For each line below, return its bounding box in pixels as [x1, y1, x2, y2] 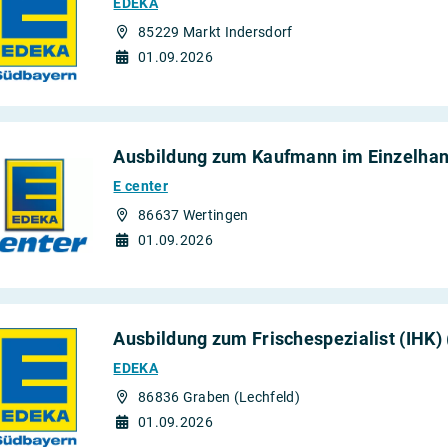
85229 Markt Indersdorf [137, 24, 293, 41]
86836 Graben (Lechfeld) [137, 389, 300, 406]
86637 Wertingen [137, 206, 249, 223]
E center [113, 177, 168, 194]
